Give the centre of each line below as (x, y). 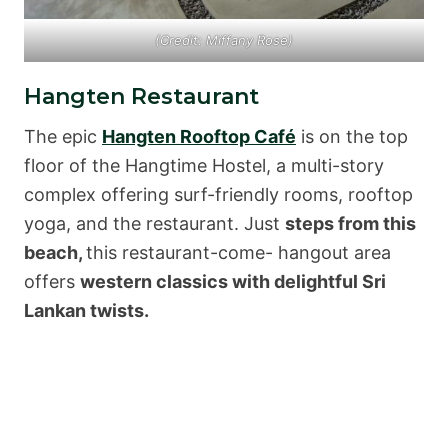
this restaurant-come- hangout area (238, 252)
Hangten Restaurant (141, 96)
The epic (63, 136)
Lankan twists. (86, 310)
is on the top (352, 136)
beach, (55, 252)
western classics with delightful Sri (233, 281)
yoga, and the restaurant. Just (154, 223)
